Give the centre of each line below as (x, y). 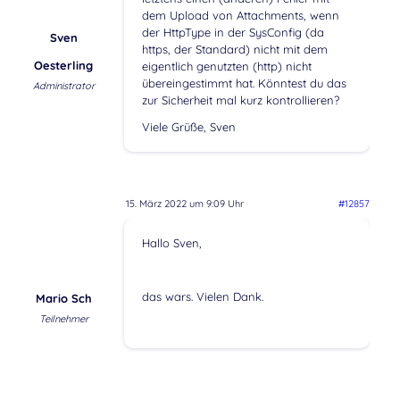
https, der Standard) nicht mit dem (234, 49)
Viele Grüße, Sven (188, 126)
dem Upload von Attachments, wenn (240, 15)
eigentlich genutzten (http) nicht (226, 66)
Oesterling (64, 65)
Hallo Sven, (171, 243)
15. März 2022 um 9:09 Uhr (184, 204)
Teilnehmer (63, 319)
